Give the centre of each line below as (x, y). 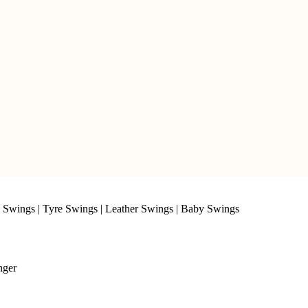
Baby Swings (210, 209)
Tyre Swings (70, 209)
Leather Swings (139, 209)
